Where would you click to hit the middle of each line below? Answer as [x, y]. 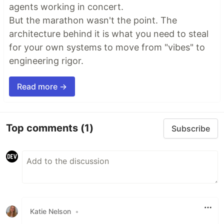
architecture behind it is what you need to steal [109, 33]
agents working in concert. [66, 6]
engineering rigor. [46, 60]
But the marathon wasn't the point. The [93, 20]
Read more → [42, 86]
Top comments [43, 128]
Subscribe [191, 128]
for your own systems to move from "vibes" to [107, 47]
